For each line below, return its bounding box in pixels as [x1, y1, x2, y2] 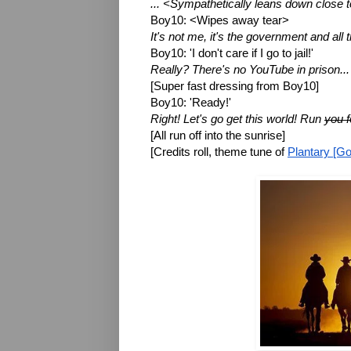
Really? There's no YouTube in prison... [150, 63, 349, 76]
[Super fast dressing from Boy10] [150, 79, 319, 92]
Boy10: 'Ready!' [150, 96, 231, 109]
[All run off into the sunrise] [150, 128, 285, 142]
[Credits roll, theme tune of [150, 145, 288, 158]
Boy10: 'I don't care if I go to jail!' [150, 46, 313, 60]
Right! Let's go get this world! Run [150, 112, 324, 125]
